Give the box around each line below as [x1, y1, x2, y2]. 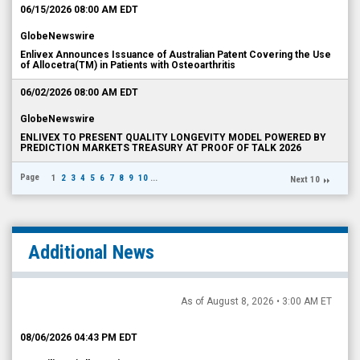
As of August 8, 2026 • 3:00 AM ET [181, 296, 332, 307]
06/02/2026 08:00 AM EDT [20, 87, 138, 98]
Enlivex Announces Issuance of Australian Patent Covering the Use [20, 49, 331, 60]
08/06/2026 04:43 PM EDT [20, 332, 137, 343]
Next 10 [290, 174, 320, 185]
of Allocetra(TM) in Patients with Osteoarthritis [20, 59, 235, 71]
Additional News [28, 241, 154, 264]
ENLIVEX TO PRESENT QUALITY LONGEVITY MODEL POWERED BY [20, 132, 326, 143]
